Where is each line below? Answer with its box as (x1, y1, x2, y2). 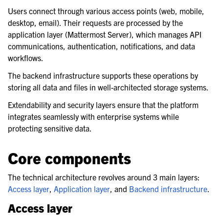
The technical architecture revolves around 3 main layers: (8, 172, 200, 182)
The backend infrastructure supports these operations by (8, 70, 198, 80)
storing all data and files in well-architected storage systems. (8, 82, 209, 92)
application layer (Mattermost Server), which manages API (8, 29, 201, 39)
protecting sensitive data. (8, 123, 92, 133)
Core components (8, 147, 131, 167)
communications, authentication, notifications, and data (8, 41, 195, 51)
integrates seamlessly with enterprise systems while (8, 111, 179, 121)
